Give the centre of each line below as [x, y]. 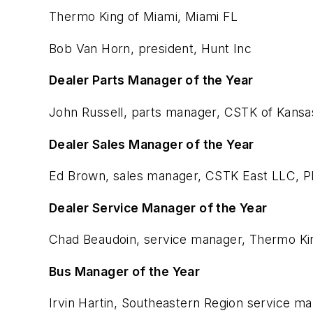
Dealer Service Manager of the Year [158, 208]
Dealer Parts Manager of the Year [151, 80]
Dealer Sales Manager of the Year [152, 144]
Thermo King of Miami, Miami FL [143, 17]
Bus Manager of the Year [125, 271]
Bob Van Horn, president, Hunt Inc [151, 48]
